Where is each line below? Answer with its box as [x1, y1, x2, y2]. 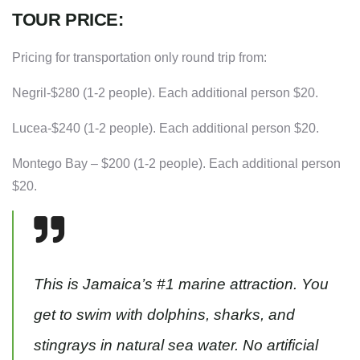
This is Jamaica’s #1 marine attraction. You [34, 276, 329, 293]
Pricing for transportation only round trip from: [12, 51, 267, 65]
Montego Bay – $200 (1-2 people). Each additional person [12, 157, 341, 171]
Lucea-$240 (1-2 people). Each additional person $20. [12, 121, 319, 136]
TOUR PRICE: [12, 10, 124, 31]
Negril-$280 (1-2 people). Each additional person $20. [12, 86, 318, 100]
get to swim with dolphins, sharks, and [34, 306, 295, 324]
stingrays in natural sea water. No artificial [34, 337, 318, 354]
